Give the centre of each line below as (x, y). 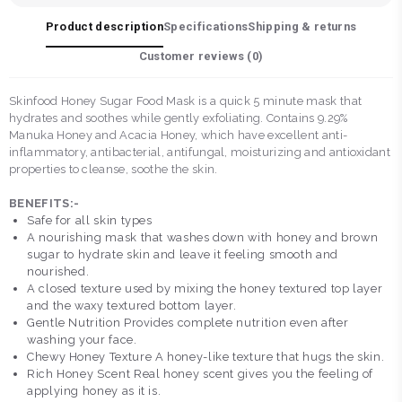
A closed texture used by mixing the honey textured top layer (205, 289)
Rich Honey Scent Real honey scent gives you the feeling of (201, 374)
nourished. (58, 272)
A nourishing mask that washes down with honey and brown (203, 238)
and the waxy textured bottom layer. (132, 306)
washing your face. (82, 340)
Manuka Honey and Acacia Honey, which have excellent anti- (179, 135)
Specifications (205, 27)
